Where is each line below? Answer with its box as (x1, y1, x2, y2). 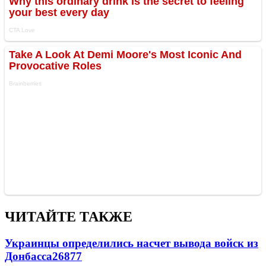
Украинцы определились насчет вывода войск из (5, 236, 258, 249)
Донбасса (5, 249, 52, 262)
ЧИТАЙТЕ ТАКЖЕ (5, 209, 132, 225)
